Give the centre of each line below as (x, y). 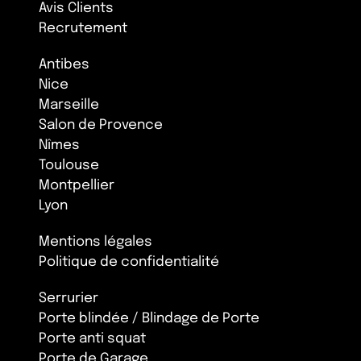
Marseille (69, 105)
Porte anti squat (92, 338)
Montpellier (77, 185)
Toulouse (69, 165)
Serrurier (68, 298)
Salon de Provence (101, 125)
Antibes (64, 64)
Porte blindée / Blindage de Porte (149, 318)
